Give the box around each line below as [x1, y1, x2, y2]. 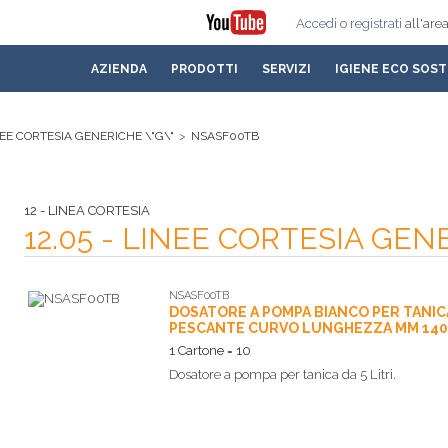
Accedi [296, 16, 337, 31]
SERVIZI [262, 62, 311, 76]
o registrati [340, 16, 402, 31]
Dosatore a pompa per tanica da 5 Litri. [169, 367, 396, 382]
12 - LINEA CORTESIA [24, 203, 150, 218]
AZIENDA [91, 62, 147, 76]
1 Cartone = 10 [169, 343, 251, 358]
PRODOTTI [171, 62, 238, 76]
